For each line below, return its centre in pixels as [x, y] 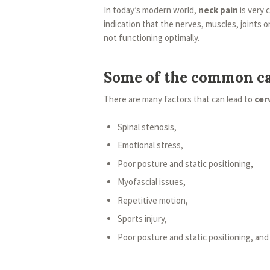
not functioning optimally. [152, 38]
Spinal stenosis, [147, 127]
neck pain [218, 10]
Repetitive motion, [152, 200]
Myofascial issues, [151, 182]
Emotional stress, [150, 145]
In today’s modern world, [151, 10]
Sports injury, [142, 219]
